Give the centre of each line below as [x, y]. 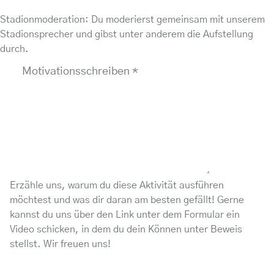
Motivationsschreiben [77, 72]
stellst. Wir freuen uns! [60, 244]
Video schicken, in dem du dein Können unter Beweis [126, 230]
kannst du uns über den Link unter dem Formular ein [125, 215]
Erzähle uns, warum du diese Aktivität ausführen [117, 186]
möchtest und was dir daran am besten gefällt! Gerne [127, 200]
